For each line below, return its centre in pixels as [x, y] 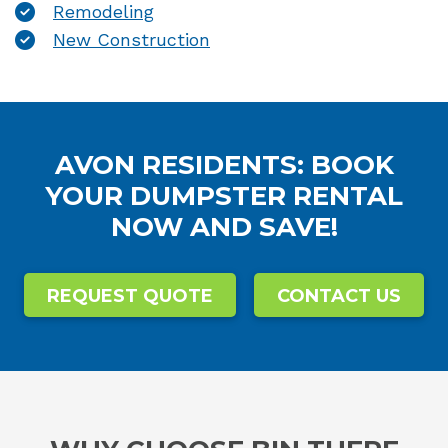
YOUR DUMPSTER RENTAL [224, 195]
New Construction [131, 39]
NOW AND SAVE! [224, 226]
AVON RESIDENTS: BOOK [224, 164]
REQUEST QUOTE [130, 295]
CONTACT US [339, 295]
